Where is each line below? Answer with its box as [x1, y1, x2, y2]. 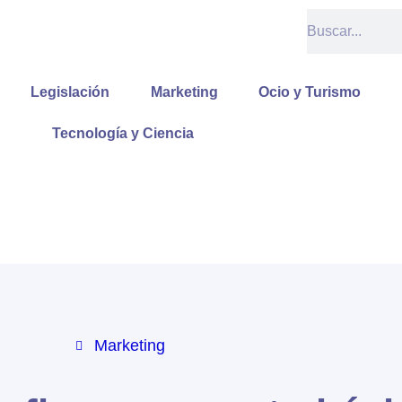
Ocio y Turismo [258, 84, 362, 100]
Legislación [31, 84, 110, 100]
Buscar [305, 11, 351, 26]
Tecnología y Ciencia [52, 126, 194, 141]
